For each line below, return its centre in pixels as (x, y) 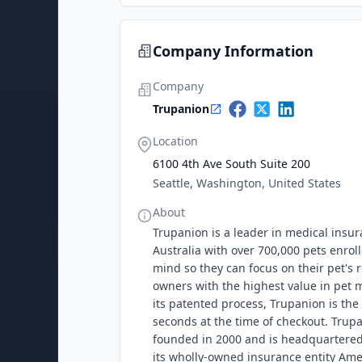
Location (175, 141)
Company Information (233, 51)
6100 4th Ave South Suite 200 (232, 164)
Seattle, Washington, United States (247, 183)
